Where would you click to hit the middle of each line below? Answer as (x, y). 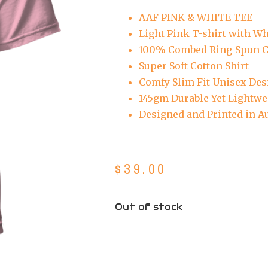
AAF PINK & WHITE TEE (196, 17)
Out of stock (149, 206)
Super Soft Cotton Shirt (195, 66)
